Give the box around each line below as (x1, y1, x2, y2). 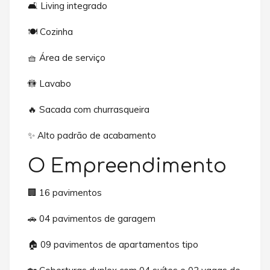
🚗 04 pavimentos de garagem (28, 212, 155, 224)
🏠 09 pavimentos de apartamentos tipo (28, 238, 198, 250)
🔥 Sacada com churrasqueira (28, 104, 149, 116)
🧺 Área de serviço (28, 52, 105, 64)
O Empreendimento (28, 155, 227, 177)
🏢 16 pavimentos (28, 186, 102, 198)
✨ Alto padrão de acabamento (28, 130, 156, 142)
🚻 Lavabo (28, 78, 71, 90)
